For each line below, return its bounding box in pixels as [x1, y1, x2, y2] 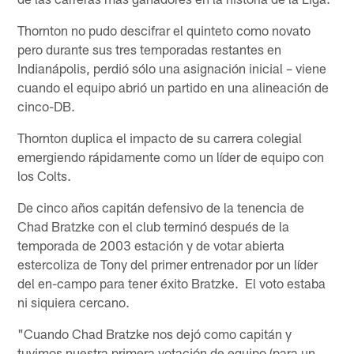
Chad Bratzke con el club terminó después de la [17, 217, 290, 234]
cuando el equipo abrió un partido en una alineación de [17, 78, 330, 95]
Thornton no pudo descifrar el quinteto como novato [17, 21, 311, 38]
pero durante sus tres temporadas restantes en [17, 40, 282, 57]
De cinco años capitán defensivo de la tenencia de [17, 198, 305, 215]
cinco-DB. [17, 97, 76, 114]
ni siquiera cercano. [17, 293, 130, 310]
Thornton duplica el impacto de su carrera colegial [17, 129, 303, 145]
